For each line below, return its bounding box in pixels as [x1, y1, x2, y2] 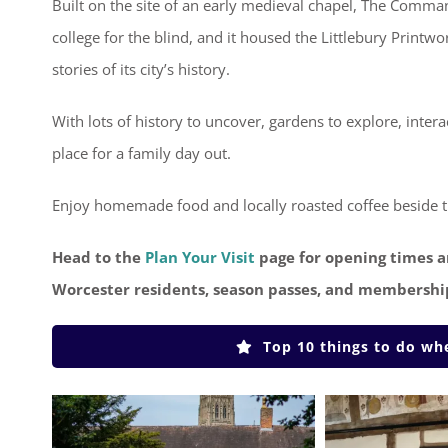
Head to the [51, 247, 145, 267]
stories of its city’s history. [51, 59, 230, 79]
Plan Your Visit [144, 247, 255, 267]
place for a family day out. [51, 143, 231, 163]
